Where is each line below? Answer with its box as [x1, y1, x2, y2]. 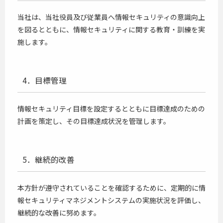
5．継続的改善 [22, 154, 75, 165]
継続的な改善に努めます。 [17, 208, 101, 218]
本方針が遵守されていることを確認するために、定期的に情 [17, 183, 206, 193]
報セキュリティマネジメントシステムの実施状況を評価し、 [17, 195, 205, 205]
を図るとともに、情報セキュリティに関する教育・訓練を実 [17, 24, 205, 34]
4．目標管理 [22, 75, 67, 86]
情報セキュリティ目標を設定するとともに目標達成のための [17, 104, 205, 113]
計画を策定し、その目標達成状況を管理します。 [17, 116, 170, 126]
